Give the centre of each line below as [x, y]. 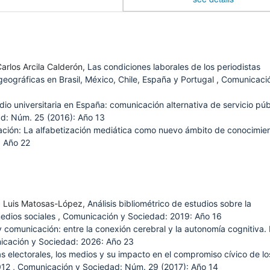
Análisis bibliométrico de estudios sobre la [169, 204]
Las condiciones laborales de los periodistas [174, 67]
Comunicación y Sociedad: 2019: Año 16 [142, 216]
